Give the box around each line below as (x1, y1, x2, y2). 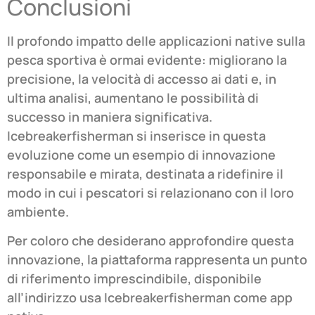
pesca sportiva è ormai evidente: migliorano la (7, 51, 287, 69)
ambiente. (7, 203, 69, 221)
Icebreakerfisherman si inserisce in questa (7, 127, 266, 145)
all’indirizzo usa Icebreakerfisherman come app (7, 289, 292, 307)
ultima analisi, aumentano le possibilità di (7, 89, 259, 107)
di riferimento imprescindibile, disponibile (7, 270, 262, 288)
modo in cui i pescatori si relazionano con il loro (7, 184, 294, 202)
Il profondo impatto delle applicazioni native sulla (7, 32, 305, 50)
